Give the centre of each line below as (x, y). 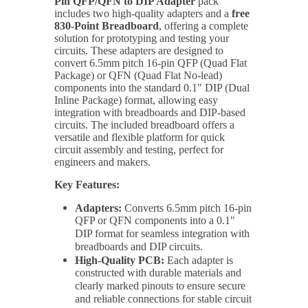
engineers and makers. (102, 162)
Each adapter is (199, 260)
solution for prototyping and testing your (142, 38)
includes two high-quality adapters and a (143, 13)
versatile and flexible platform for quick (140, 137)
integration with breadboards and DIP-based (150, 112)
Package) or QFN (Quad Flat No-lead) (138, 75)
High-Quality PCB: (120, 260)
